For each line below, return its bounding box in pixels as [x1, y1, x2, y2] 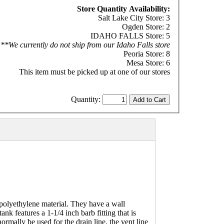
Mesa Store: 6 [126, 58, 170, 67]
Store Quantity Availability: [76, 4, 170, 13]
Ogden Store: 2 [121, 22, 170, 31]
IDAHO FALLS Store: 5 [90, 31, 170, 40]
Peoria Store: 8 [123, 49, 170, 58]
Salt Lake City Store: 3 [97, 13, 170, 22]
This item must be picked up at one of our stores [18, 67, 170, 76]
